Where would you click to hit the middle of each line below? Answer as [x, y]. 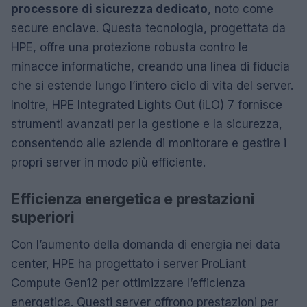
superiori [43, 217]
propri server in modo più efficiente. [108, 162]
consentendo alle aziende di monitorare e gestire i [149, 143]
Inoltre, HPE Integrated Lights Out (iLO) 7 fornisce [147, 105]
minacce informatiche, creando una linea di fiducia [150, 66]
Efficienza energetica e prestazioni [133, 199]
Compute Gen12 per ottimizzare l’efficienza [128, 283]
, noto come [241, 9]
